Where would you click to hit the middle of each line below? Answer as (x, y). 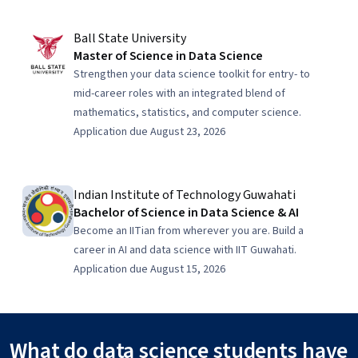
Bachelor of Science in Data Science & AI (187, 213)
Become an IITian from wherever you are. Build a (189, 231)
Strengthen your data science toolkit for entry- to (192, 74)
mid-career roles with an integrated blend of (179, 93)
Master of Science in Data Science (169, 56)
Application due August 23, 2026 (149, 132)
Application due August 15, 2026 (149, 269)
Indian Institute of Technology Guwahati (185, 195)
